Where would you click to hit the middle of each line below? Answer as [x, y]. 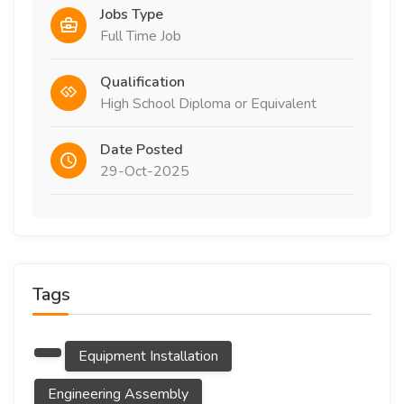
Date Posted [142, 150]
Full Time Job [141, 36]
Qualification [142, 82]
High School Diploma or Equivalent [208, 104]
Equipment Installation [148, 356]
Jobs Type [132, 14]
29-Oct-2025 [145, 171]
